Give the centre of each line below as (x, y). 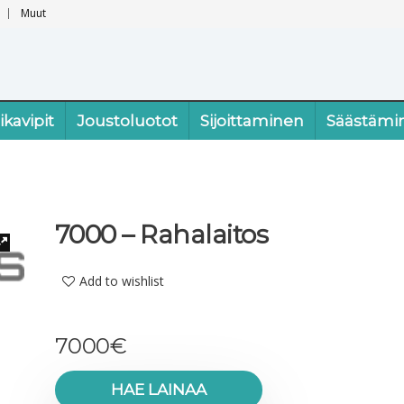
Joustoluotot (127, 121)
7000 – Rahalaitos (161, 234)
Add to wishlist (121, 281)
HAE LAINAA (158, 390)
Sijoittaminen (252, 121)
